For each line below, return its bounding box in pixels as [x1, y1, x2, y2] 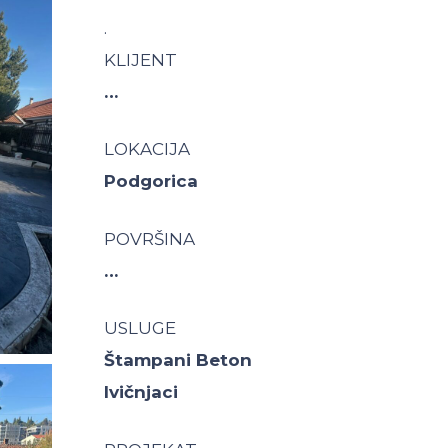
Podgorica [103, 171, 198, 191]
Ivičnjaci [103, 382, 178, 402]
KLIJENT [103, 49, 177, 70]
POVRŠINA [103, 228, 195, 249]
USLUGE [103, 318, 176, 338]
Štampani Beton [103, 350, 252, 370]
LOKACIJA [103, 139, 190, 159]
